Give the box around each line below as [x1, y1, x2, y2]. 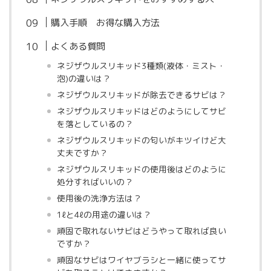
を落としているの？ [56, 118, 133, 129]
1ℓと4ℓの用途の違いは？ [56, 209, 151, 220]
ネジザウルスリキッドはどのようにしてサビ [56, 105, 226, 117]
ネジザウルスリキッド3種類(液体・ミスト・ [56, 60, 226, 71]
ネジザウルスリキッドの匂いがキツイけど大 [56, 134, 226, 146]
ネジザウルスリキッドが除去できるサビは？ [56, 89, 226, 100]
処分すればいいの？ [56, 176, 133, 188]
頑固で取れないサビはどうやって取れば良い [56, 225, 226, 237]
